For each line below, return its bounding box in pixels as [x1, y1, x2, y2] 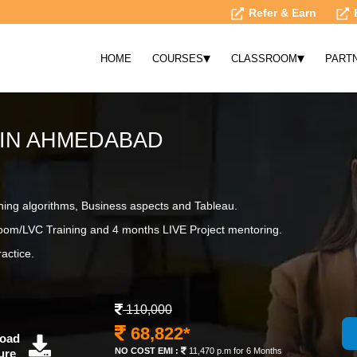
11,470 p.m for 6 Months [186, 346, 282, 355]
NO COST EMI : [115, 346, 178, 355]
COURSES [152, 52, 204, 65]
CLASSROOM [231, 52, 298, 65]
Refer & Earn [245, 6, 316, 19]
